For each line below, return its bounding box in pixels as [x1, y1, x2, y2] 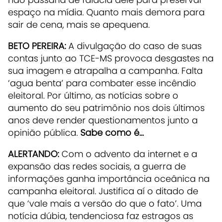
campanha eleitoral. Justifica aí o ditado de [8, 184, 198, 197]
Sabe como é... [80, 126, 144, 139]
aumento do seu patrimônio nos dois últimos [8, 101, 205, 114]
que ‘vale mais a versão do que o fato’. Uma [8, 197, 202, 210]
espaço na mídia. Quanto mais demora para [8, 5, 205, 18]
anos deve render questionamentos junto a [8, 113, 198, 126]
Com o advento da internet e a [59, 147, 197, 160]
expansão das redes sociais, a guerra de [8, 160, 186, 172]
